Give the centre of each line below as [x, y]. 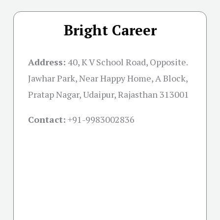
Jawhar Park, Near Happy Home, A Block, [108, 78]
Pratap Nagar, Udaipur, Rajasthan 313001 [109, 95]
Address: [47, 62]
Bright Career [110, 30]
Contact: [47, 120]
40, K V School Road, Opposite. [128, 62]
